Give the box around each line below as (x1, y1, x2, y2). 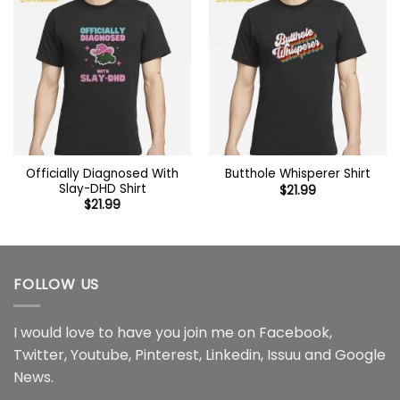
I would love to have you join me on (13, 322, 259, 344)
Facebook (259, 322, 329, 344)
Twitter (13, 345, 64, 366)
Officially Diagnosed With (26, 164, 179, 182)
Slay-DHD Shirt (58, 179, 146, 197)
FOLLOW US (13, 273, 100, 295)
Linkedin (205, 345, 261, 366)
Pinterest (135, 345, 199, 366)
